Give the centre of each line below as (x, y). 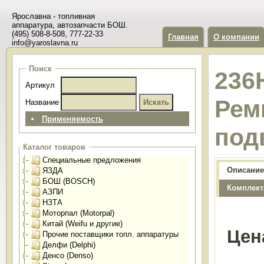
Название (42, 102)
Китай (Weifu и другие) (82, 224)
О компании (236, 37)
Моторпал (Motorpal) (78, 213)
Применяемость (72, 119)
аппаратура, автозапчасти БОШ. (70, 25)
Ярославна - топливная (53, 16)
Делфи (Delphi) (69, 245)
